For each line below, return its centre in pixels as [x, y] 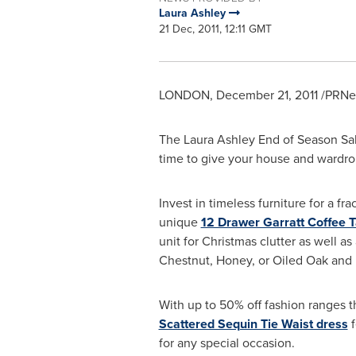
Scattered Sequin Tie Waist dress [253, 324]
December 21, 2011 [267, 95]
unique [180, 222]
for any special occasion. [226, 343]
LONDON [184, 95]
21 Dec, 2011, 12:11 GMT [215, 29]
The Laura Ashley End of [228, 139]
